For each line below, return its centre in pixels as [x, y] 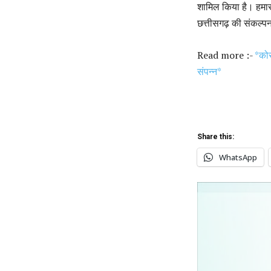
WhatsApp [238, 158]
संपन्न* [209, 72]
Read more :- [226, 55]
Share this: [216, 137]
